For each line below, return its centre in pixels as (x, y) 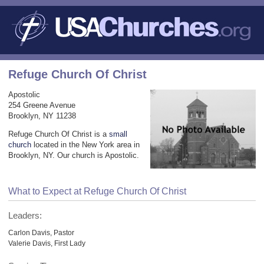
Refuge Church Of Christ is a (59, 134)
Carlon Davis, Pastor (41, 232)
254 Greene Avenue (42, 105)
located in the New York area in (85, 144)
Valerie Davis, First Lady (47, 243)
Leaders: (25, 215)
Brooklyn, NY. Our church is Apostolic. (74, 155)
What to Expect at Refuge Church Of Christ (97, 191)
